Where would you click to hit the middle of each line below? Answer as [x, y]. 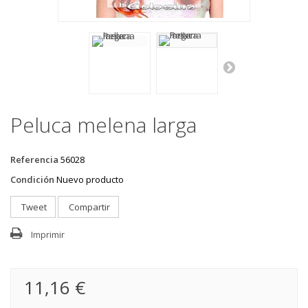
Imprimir [48, 234]
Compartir [88, 207]
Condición [32, 179]
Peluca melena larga [103, 125]
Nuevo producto [90, 179]
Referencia [34, 159]
